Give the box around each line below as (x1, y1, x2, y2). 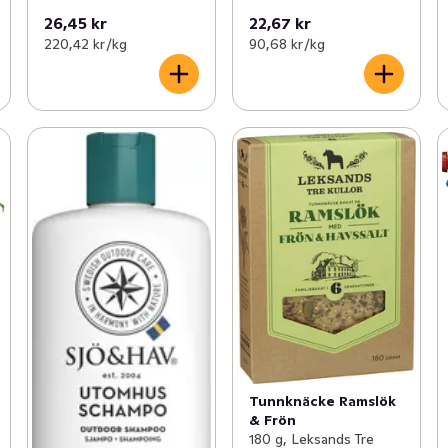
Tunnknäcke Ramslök (248, 392, 396, 411)
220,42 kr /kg (43, 34, 127, 53)
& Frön (248, 411, 296, 430)
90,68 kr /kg (248, 34, 325, 53)
